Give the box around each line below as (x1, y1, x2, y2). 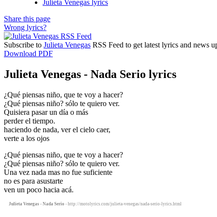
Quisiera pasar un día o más (4, 108, 88, 116)
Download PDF (4, 49, 53, 58)
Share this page (4, 14, 50, 23)
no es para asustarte (4, 176, 63, 185)
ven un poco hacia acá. (4, 185, 74, 194)
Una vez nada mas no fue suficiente (4, 168, 112, 176)
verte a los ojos (4, 134, 49, 142)
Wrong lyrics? (4, 23, 46, 31)
